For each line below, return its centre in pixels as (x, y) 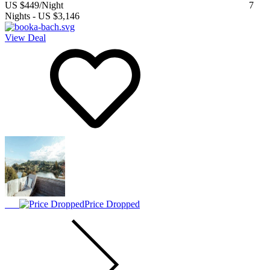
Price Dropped (112, 204)
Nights (17, 16)
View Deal (25, 38)
